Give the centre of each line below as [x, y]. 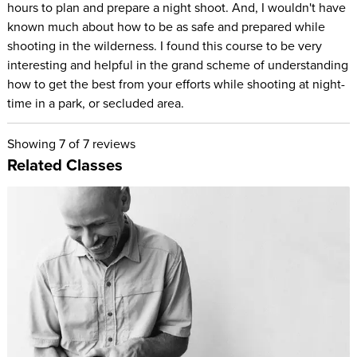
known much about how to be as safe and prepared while [166, 27]
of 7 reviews [100, 144]
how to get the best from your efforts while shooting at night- [176, 84]
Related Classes [65, 165]
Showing [33, 144]
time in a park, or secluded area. [95, 103]
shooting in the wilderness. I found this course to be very [164, 46]
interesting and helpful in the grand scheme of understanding [177, 65]
